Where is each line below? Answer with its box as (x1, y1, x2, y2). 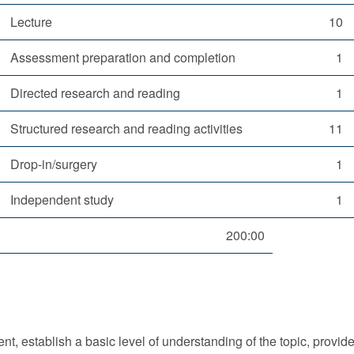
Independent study (10, 190, 114, 209)
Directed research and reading (10, 83, 180, 102)
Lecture (10, 12, 52, 31)
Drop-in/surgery (10, 154, 97, 173)
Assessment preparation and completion (10, 47, 235, 66)
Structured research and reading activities (10, 119, 243, 137)
